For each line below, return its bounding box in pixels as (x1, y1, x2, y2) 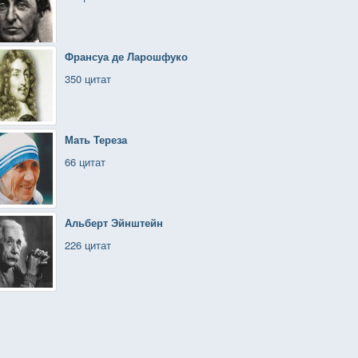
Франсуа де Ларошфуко (65, 49, 188, 64)
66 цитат (65, 154, 105, 169)
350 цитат (65, 71, 111, 86)
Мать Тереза (65, 132, 127, 147)
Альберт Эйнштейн (65, 215, 163, 230)
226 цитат (65, 237, 111, 253)
